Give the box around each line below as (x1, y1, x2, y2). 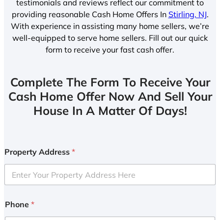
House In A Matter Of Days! (33, 103, 187, 118)
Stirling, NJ (168, 9, 207, 19)
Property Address (4, 147, 72, 157)
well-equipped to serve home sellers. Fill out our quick (12, 32, 208, 43)
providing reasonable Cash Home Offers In (11, 9, 168, 19)
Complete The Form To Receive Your (10, 75, 210, 90)
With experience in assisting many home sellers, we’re (11, 21, 209, 31)
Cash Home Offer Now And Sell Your (8, 89, 212, 104)
